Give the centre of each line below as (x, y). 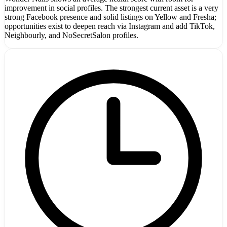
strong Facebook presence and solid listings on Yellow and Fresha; (110, 17)
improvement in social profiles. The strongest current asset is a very (111, 8)
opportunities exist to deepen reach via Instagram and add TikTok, (110, 26)
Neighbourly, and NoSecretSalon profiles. (71, 35)
